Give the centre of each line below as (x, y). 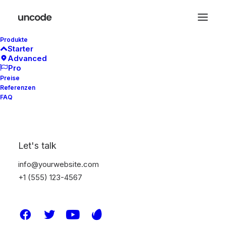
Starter (20, 49)
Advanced (27, 58)
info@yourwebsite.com (59, 164)
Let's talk (37, 146)
